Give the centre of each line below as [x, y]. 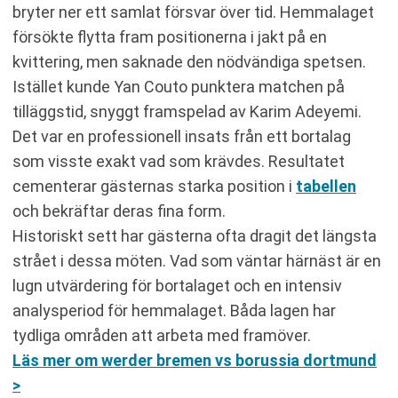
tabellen [326, 186]
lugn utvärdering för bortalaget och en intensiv [177, 286]
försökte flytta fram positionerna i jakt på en [170, 37]
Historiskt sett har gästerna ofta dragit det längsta [195, 236]
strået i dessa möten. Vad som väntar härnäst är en [197, 261]
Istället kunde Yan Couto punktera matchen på [179, 87]
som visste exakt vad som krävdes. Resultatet [179, 161]
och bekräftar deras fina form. [119, 211]
